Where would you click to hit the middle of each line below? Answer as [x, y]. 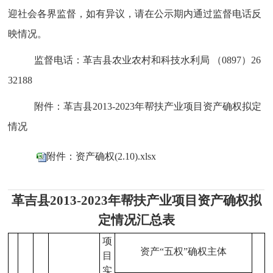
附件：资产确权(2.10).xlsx [101, 156]
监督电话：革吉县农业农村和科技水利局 [122, 60]
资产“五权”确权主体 [184, 251]
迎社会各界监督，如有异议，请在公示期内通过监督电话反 [135, 14]
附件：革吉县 [64, 106]
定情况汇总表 [136, 220]
